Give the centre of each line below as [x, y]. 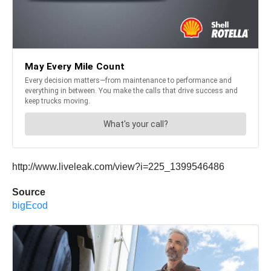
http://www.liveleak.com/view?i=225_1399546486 [118, 167]
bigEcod [30, 206]
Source [29, 192]
